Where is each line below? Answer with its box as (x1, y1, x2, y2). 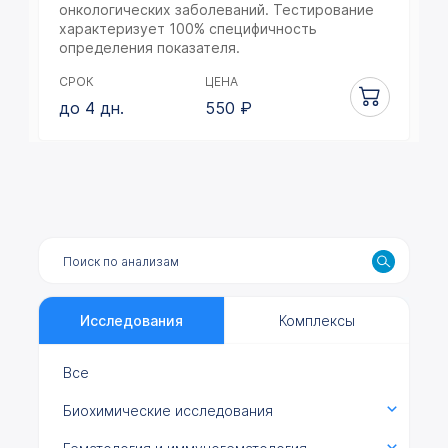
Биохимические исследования (63, 402, 273, 419)
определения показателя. (59, 39, 240, 56)
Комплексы (278, 312, 355, 329)
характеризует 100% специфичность (59, 20, 317, 37)
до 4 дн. (59, 98, 124, 118)
